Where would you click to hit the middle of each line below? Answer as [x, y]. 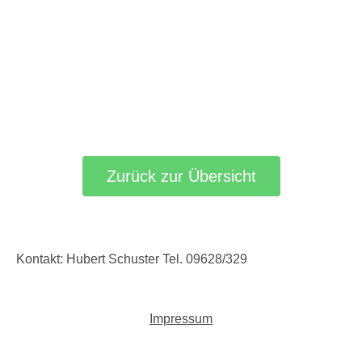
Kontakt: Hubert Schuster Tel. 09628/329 [132, 259]
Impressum [181, 318]
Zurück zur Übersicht [181, 176]
